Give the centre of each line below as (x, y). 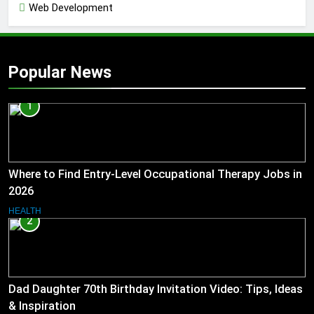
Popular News (60, 73)
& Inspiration (42, 306)
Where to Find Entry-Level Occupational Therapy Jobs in (155, 174)
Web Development (71, 8)
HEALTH (25, 211)
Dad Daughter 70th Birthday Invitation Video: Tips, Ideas (156, 289)
